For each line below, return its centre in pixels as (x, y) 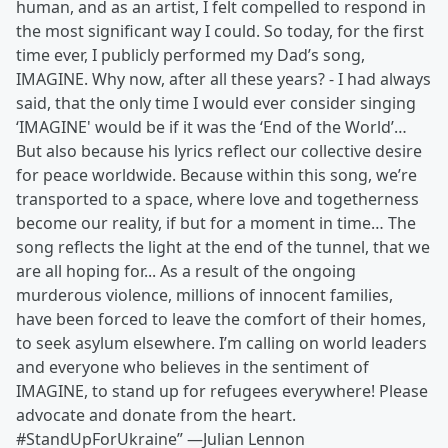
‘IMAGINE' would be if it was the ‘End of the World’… (211, 127)
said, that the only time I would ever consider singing (216, 103)
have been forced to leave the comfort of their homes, (221, 319)
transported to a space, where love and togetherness (217, 199)
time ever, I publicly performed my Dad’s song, (190, 55)
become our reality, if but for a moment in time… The (216, 223)
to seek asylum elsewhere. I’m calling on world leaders (221, 343)
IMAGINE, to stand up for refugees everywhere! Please (222, 391)
